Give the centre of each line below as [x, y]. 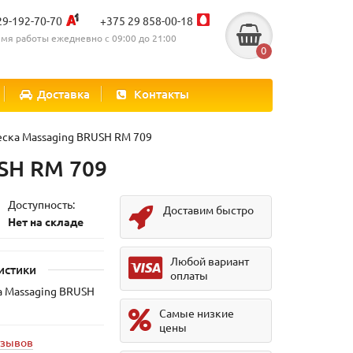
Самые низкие [197, 313]
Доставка [63, 94]
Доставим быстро [209, 210]
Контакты [162, 94]
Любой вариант [210, 261]
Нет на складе [45, 221]
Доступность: [41, 204]
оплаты [190, 275]
